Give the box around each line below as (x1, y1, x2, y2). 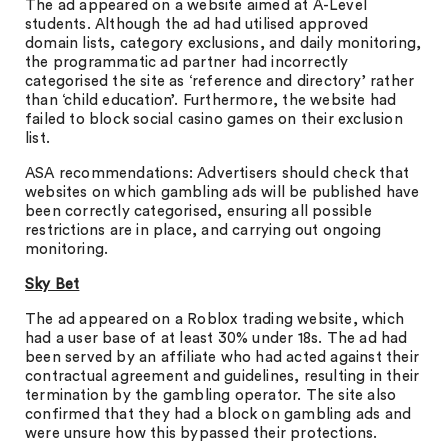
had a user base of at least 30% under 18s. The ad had (25, 331, 408, 346)
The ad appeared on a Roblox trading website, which (25, 312, 405, 327)
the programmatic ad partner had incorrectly (25, 55, 349, 70)
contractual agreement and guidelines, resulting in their (25, 369, 420, 384)
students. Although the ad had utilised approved (25, 17, 369, 32)
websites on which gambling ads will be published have (25, 185, 420, 200)
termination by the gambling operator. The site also (25, 388, 397, 403)
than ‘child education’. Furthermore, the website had (25, 93, 397, 108)
